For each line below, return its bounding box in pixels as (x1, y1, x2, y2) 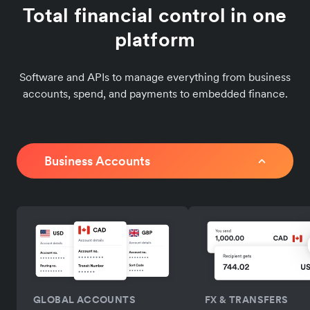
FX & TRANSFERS (205, 293, 289, 306)
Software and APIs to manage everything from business (19, 69, 291, 84)
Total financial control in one (23, 2, 287, 28)
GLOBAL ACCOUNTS (33, 293, 136, 306)
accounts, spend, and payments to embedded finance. (22, 86, 288, 100)
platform (114, 26, 196, 52)
